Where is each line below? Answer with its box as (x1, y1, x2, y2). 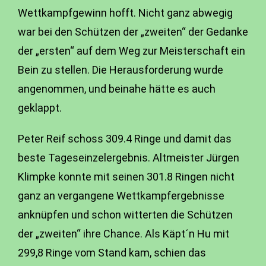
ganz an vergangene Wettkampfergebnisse (18, 189, 224, 202)
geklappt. (18, 102, 62, 114)
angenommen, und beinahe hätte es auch (18, 83, 216, 95)
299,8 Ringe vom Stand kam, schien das (18, 246, 206, 259)
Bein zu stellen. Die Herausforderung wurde (18, 64, 223, 76)
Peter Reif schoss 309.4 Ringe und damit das (18, 132, 232, 145)
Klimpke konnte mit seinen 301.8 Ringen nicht (18, 170, 235, 183)
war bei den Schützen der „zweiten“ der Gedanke (18, 26, 248, 38)
